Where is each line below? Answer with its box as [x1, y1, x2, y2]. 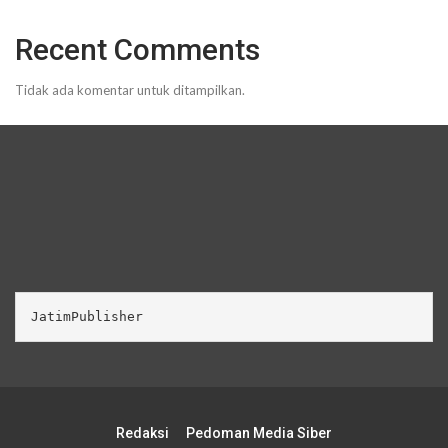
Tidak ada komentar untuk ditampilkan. [15, 81, 245, 98]
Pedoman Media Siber [186, 425, 332, 442]
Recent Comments [15, 31, 260, 67]
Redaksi [116, 425, 169, 442]
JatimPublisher [31, 309, 143, 325]
